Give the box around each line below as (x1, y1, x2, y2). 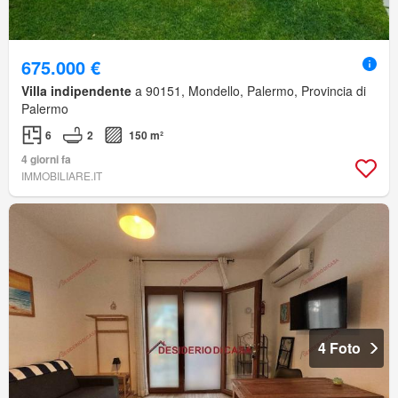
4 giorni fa (21, 151, 71, 168)
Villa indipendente (21, 82, 131, 100)
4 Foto (318, 338, 361, 359)
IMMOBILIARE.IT (21, 168, 102, 184)
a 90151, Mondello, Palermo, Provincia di (131, 82, 366, 100)
